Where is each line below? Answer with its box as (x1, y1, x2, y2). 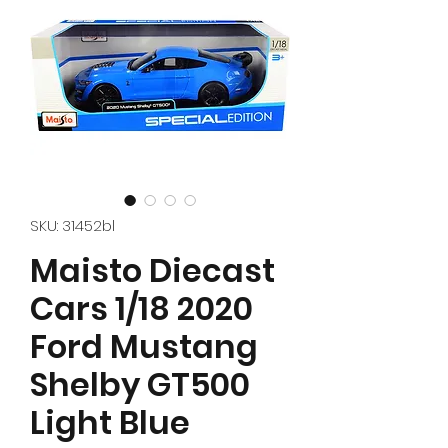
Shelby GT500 (30, 362, 250, 408)
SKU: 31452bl (30, 215, 115, 237)
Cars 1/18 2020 (30, 286, 253, 332)
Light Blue (30, 400, 190, 446)
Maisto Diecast (30, 248, 275, 294)
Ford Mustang (30, 324, 258, 370)
